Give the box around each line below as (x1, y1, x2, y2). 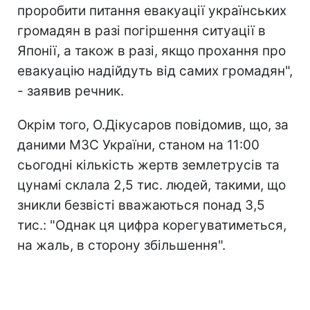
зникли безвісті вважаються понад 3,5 (17, 197, 265, 213)
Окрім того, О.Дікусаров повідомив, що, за (17, 117, 289, 133)
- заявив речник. (17, 83, 124, 99)
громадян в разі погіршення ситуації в (17, 23, 266, 39)
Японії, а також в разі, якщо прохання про (17, 43, 286, 59)
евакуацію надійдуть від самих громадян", (17, 63, 293, 79)
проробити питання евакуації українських (17, 3, 286, 19)
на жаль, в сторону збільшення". (17, 237, 226, 253)
